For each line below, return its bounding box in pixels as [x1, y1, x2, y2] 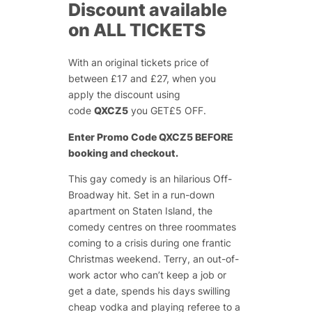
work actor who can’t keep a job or [68, 269, 226, 281]
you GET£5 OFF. [127, 104, 206, 117]
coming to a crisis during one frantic [68, 237, 231, 249]
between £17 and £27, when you [68, 72, 216, 85]
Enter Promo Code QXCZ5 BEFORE [68, 130, 233, 143]
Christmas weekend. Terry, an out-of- [68, 253, 239, 265]
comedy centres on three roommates [68, 221, 236, 233]
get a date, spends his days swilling [68, 285, 231, 297]
